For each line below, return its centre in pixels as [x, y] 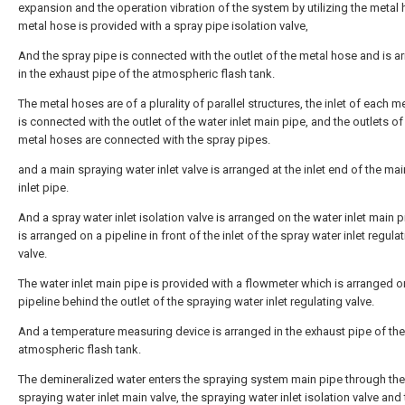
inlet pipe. [43, 188]
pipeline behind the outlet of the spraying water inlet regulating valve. [196, 301]
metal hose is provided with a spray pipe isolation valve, [163, 26]
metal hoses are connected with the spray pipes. [144, 140]
